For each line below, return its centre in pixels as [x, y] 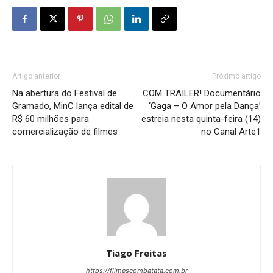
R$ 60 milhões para [51, 119]
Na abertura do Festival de [65, 94]
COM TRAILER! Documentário [202, 94]
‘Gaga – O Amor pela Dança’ [205, 106]
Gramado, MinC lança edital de [73, 106]
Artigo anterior [36, 76]
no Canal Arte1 [231, 132]
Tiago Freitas [136, 253]
